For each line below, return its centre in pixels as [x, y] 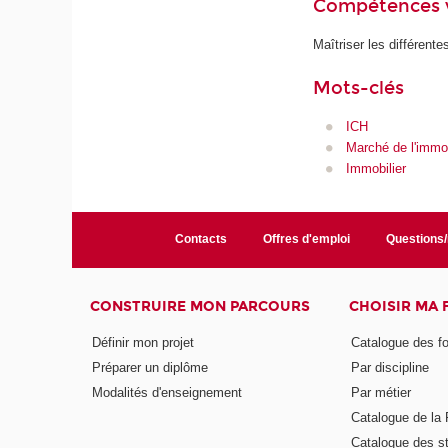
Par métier [380, 392]
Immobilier [375, 168]
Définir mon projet [143, 342]
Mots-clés [359, 87]
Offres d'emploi [306, 239]
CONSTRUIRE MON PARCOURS [200, 307]
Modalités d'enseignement [167, 392]
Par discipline [389, 367]
